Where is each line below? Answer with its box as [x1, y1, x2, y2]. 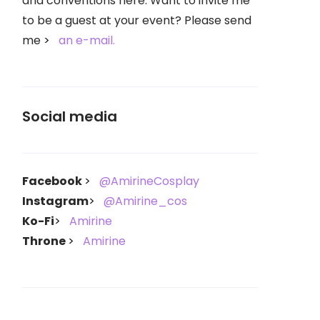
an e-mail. [59, 32, 115, 49]
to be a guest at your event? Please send [22, 12, 251, 29]
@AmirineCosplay [99, 173, 199, 189]
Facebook [22, 173, 84, 189]
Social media [22, 106, 117, 126]
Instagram [22, 193, 89, 209]
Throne [22, 233, 68, 249]
